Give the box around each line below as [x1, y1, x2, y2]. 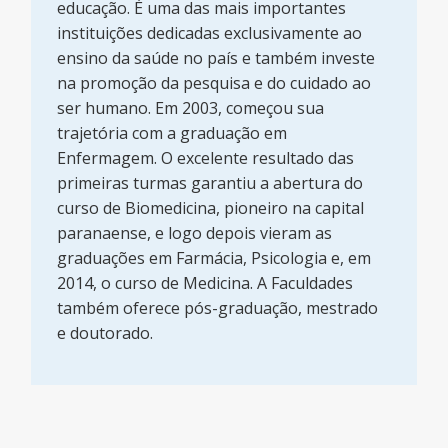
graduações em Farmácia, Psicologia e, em [57, 246, 372, 269]
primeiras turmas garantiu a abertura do [57, 171, 364, 194]
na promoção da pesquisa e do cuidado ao [57, 71, 372, 94]
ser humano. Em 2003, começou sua [57, 96, 325, 119]
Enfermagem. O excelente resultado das [57, 146, 355, 169]
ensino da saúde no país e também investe [57, 46, 376, 69]
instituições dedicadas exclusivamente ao [57, 21, 363, 44]
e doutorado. [57, 321, 154, 344]
